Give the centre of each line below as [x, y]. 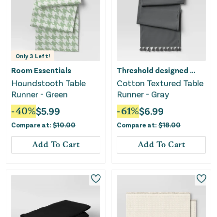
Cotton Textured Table [160, 83]
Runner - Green [39, 94]
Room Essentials [41, 70]
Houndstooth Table [48, 83]
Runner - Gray [143, 94]
